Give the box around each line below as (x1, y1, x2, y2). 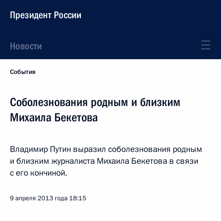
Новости (10, 40, 42, 52)
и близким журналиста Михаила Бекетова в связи (10, 155, 198, 167)
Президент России (10, 9, 81, 21)
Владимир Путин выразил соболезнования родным (10, 144, 202, 155)
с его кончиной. (10, 167, 67, 179)
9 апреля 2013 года (10, 194, 68, 203)
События (10, 68, 36, 76)
